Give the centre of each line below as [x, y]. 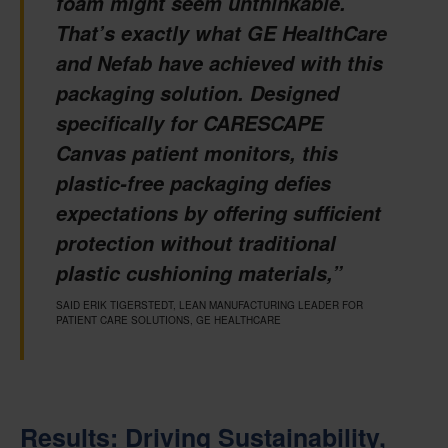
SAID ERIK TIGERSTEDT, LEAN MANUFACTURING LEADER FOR [209, 305]
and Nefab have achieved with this [219, 63]
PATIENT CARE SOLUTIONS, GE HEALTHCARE [168, 320]
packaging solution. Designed [197, 93]
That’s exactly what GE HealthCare [221, 33]
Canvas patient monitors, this [197, 153]
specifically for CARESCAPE [189, 123]
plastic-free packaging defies [193, 183]
